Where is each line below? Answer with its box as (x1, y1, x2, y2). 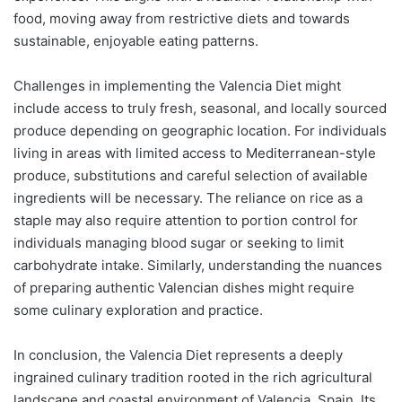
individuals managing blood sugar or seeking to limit (13, 233, 344, 251)
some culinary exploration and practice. (13, 301, 263, 319)
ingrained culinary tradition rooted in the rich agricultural (13, 368, 372, 386)
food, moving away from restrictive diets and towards (13, 9, 350, 27)
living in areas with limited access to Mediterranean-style (13, 144, 376, 162)
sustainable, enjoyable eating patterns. (13, 31, 258, 49)
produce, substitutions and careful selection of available (13, 166, 368, 184)
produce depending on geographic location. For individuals (13, 121, 387, 139)
